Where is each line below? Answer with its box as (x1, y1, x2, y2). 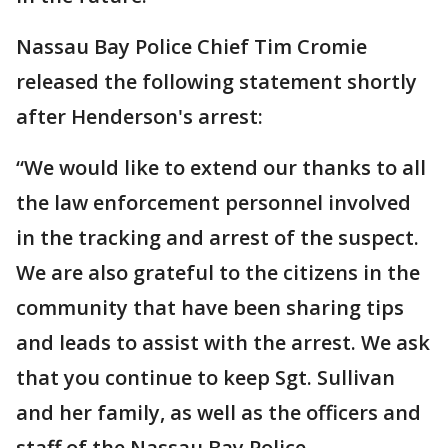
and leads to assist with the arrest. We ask (16, 329, 430, 357)
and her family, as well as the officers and (16, 399, 421, 427)
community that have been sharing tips (16, 294, 404, 322)
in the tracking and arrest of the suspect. (16, 224, 419, 252)
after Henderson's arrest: (16, 103, 263, 131)
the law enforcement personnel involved (16, 189, 411, 217)
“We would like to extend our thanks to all (16, 154, 426, 182)
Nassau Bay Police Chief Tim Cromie (16, 33, 367, 61)
